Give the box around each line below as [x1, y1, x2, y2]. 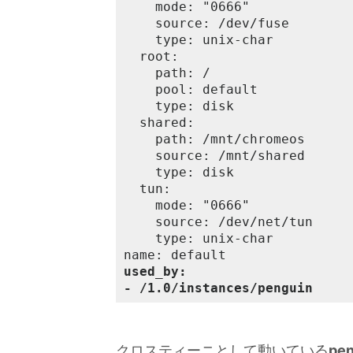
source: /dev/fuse [124, 16, 289, 31]
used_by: [124, 264, 187, 279]
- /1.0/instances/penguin [124, 281, 313, 295]
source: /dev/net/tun [124, 214, 313, 229]
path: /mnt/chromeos [124, 132, 305, 147]
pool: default [124, 82, 258, 97]
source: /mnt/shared [124, 148, 305, 163]
